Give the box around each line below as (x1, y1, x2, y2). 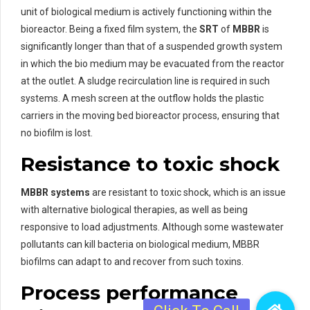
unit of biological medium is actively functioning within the (21, 6, 272, 17)
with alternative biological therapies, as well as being (21, 203, 248, 215)
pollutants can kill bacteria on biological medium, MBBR (21, 238, 259, 250)
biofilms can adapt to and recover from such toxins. (21, 255, 244, 267)
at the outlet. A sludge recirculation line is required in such (21, 75, 270, 86)
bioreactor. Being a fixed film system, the (21, 23, 199, 35)
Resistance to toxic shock (21, 152, 280, 176)
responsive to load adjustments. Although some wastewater (21, 221, 284, 232)
